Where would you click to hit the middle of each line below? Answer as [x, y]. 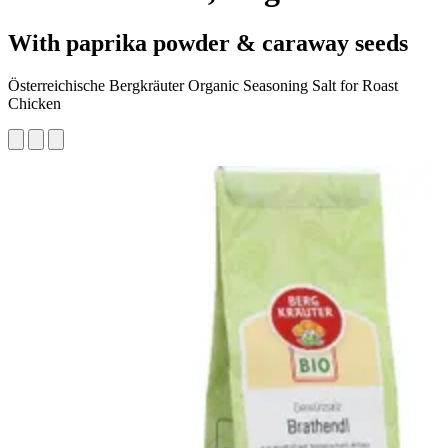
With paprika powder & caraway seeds [208, 42]
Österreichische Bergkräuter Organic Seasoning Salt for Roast [203, 85]
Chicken [34, 103]
